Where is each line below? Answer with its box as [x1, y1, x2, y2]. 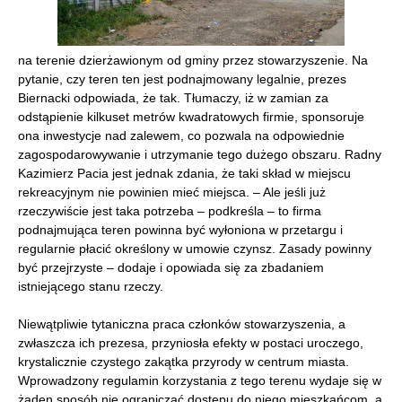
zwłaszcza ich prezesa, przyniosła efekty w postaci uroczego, [18, 336, 363, 350]
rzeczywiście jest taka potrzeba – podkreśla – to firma [18, 204, 321, 218]
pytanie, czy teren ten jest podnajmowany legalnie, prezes [18, 72, 346, 86]
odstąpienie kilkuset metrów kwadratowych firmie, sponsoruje [18, 109, 364, 124]
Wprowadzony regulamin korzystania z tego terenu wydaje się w [18, 373, 381, 388]
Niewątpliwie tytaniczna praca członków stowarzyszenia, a [18, 317, 345, 331]
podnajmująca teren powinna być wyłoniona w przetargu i [18, 223, 343, 237]
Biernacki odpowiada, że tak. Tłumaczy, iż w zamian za [18, 91, 328, 105]
